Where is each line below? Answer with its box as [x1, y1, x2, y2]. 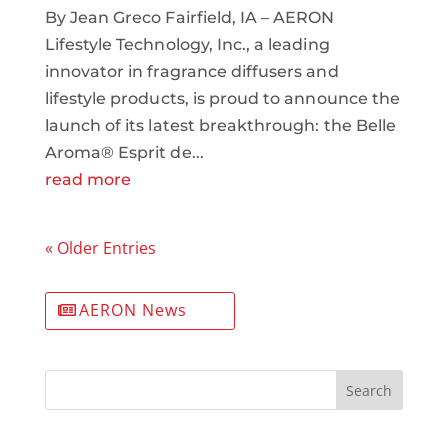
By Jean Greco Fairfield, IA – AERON [44, 7, 335, 27]
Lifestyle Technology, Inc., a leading [44, 34, 330, 54]
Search [346, 380, 393, 400]
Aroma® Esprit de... [44, 142, 204, 162]
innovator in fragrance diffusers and [44, 61, 339, 81]
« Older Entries [44, 236, 156, 259]
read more [44, 169, 132, 189]
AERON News [78, 299, 187, 322]
